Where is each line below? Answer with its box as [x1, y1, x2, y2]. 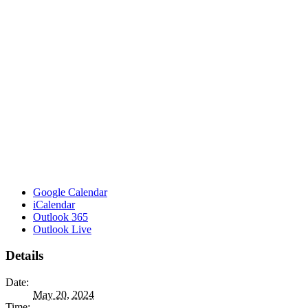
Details [5, 248, 43, 263]
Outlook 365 [33, 210, 88, 223]
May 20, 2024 [33, 288, 94, 300]
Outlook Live [33, 223, 91, 235]
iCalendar [33, 198, 75, 210]
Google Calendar [33, 186, 107, 198]
